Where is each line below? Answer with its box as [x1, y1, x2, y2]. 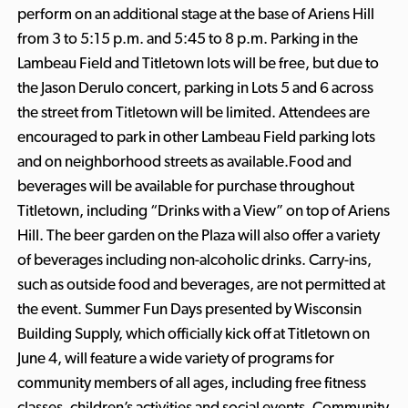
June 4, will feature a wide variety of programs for [16, 351, 334, 366]
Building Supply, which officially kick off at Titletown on [16, 326, 370, 342]
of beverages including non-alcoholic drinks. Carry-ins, [16, 252, 372, 268]
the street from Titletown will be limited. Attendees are [16, 105, 370, 120]
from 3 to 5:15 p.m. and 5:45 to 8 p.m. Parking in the [16, 31, 358, 46]
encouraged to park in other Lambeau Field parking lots [16, 129, 375, 145]
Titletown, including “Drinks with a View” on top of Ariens [16, 203, 390, 219]
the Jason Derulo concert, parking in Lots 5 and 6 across [16, 80, 373, 96]
